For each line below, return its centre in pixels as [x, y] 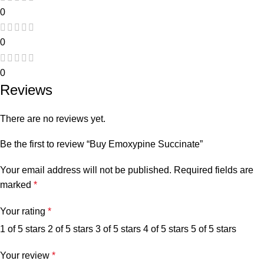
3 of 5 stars [118, 229]
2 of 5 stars [70, 229]
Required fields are [214, 170]
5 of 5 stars [214, 229]
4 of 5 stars [166, 229]
